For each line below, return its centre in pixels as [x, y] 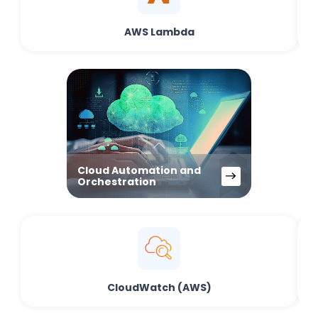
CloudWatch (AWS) [159, 287]
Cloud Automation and [139, 170]
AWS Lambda [159, 32]
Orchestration [117, 182]
